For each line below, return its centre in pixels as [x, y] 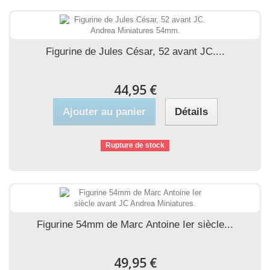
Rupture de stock [135, 145]
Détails [191, 112]
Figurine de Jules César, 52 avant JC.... [135, 52]
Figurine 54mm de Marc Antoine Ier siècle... [135, 224]
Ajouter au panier [104, 112]
